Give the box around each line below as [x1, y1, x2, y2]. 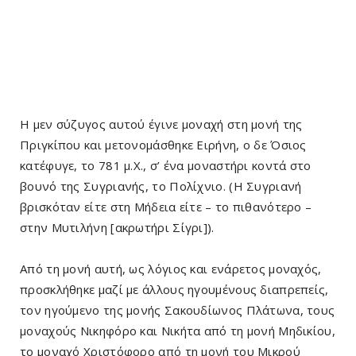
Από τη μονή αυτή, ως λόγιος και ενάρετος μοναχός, [20, 260, 322, 277]
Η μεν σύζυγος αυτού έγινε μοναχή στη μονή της [20, 115, 303, 132]
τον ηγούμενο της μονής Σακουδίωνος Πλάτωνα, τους [20, 301, 335, 318]
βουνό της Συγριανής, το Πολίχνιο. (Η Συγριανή [20, 177, 302, 194]
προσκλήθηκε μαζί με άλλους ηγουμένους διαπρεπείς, [20, 281, 329, 297]
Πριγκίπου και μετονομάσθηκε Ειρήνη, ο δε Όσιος [20, 136, 307, 153]
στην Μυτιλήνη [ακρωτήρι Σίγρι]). [20, 219, 215, 235]
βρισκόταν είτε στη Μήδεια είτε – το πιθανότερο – [20, 198, 312, 215]
